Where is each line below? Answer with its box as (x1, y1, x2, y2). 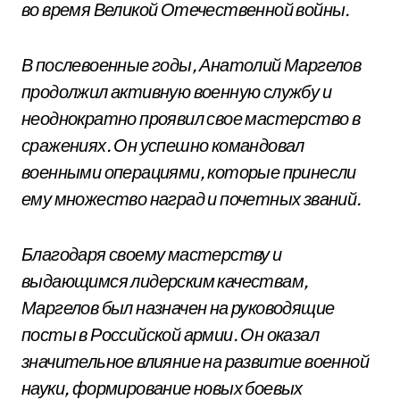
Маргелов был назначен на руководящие (21, 296, 335, 319)
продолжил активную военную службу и (21, 80, 331, 103)
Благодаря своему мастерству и (21, 243, 282, 265)
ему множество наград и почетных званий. (21, 187, 362, 210)
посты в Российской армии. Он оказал (21, 323, 319, 346)
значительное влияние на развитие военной (21, 350, 369, 372)
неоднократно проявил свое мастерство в (21, 107, 361, 129)
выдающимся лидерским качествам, (21, 270, 309, 292)
